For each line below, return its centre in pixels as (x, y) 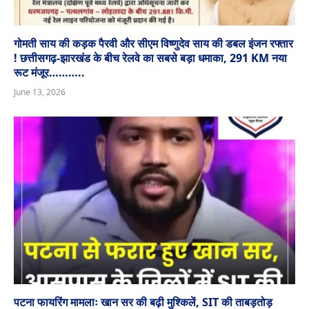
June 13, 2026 (40, 92)
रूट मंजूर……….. (49, 72)
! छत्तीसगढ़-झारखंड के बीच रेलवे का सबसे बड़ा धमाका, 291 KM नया (150, 58)
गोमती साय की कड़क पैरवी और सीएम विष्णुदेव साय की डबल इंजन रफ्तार (153, 43)
